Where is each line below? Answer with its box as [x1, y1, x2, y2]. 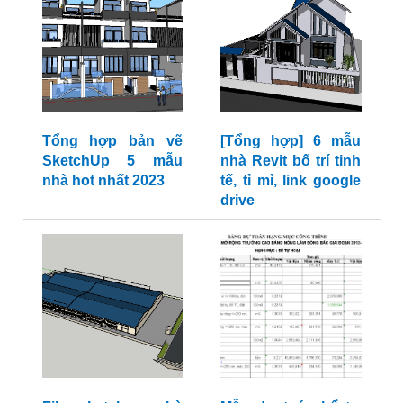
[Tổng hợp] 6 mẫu [220, 133, 361, 149]
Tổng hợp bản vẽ [41, 133, 183, 149]
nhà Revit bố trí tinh [220, 153, 361, 169]
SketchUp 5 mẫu [41, 153, 183, 169]
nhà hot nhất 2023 [41, 173, 165, 189]
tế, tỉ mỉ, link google [220, 173, 361, 189]
